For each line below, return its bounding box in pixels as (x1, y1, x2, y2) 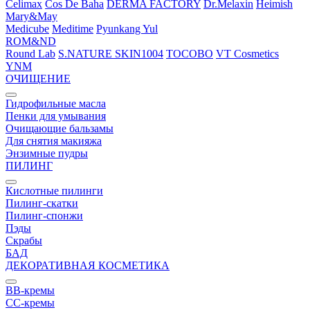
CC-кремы (6, 297, 55, 309)
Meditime (52, 23, 93, 35)
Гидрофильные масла (6, 98, 106, 109)
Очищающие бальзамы (6, 122, 113, 134)
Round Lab (6, 48, 55, 60)
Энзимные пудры (6, 147, 88, 159)
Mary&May (6, 10, 57, 22)
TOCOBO (166, 48, 213, 60)
